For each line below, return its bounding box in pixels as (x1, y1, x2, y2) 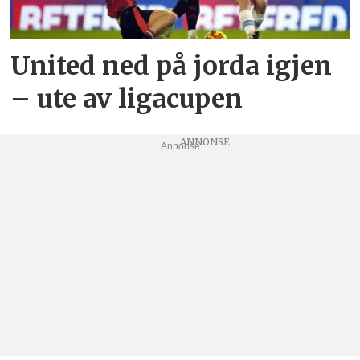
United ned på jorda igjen (10, 49, 333, 82)
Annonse (160, 140, 200, 152)
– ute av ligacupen (10, 82, 243, 115)
